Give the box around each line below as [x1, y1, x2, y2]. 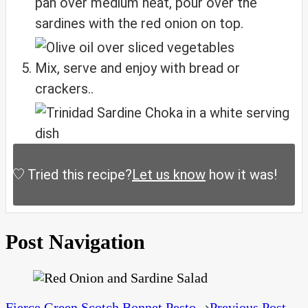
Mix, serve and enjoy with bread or [35, 59, 240, 76]
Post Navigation [5, 230, 145, 253]
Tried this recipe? [27, 166, 132, 183]
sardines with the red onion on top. [35, 14, 243, 32]
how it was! [206, 166, 277, 183]
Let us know [132, 166, 206, 183]
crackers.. [35, 80, 93, 97]
